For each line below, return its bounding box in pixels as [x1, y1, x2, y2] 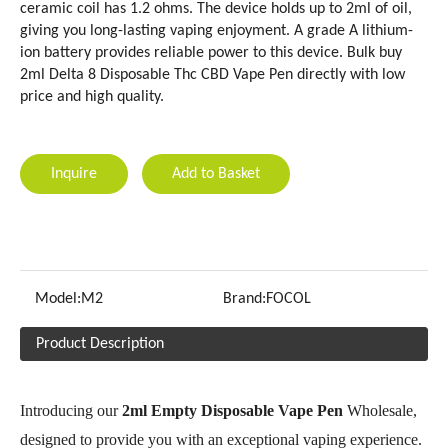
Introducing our [20, 402, 122, 419]
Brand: [223, 291, 267, 307]
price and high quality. [20, 89, 164, 105]
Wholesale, [343, 402, 417, 419]
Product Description [36, 336, 164, 352]
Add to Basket [172, 166, 260, 182]
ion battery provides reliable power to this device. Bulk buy [20, 45, 402, 61]
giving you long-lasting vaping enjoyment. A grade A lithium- [20, 23, 413, 39]
